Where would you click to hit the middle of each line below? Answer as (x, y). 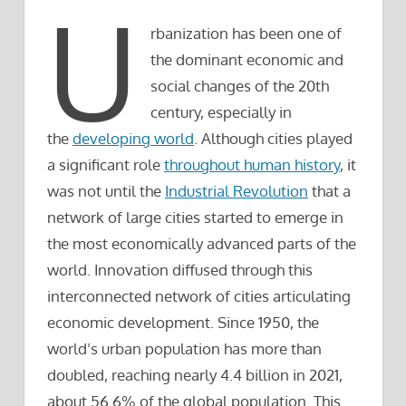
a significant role (106, 165)
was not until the (106, 191)
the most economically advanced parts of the (202, 244)
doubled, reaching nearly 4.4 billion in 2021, (195, 375)
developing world (133, 139)
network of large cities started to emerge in (195, 217)
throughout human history (252, 165)
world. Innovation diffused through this (180, 270)
